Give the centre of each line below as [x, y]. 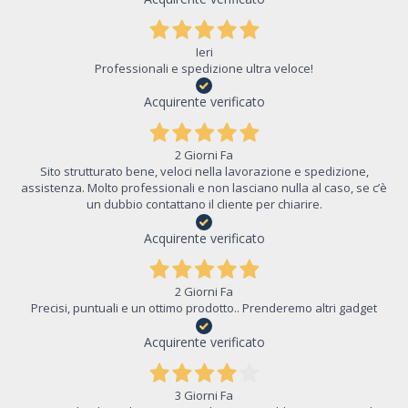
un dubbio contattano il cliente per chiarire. [204, 204]
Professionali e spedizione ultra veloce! [204, 68]
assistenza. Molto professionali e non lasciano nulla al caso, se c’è [204, 188]
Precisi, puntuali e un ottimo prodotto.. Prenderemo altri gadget [204, 308]
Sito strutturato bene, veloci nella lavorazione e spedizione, [204, 172]
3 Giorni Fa [204, 395]
